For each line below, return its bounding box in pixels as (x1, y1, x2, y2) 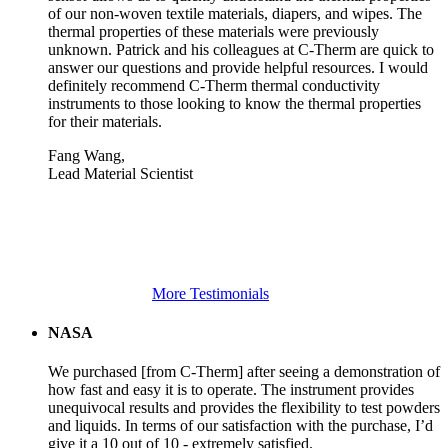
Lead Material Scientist (48, 164, 193, 182)
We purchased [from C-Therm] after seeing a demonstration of (48, 363, 440, 381)
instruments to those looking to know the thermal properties (48, 94, 421, 112)
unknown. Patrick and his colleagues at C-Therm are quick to (48, 40, 434, 58)
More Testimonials (152, 284, 269, 302)
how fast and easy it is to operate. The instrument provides (48, 381, 414, 399)
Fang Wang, (48, 146, 125, 164)
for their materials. (48, 112, 162, 130)
